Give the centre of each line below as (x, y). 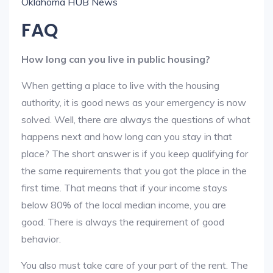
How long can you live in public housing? (116, 59)
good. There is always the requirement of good (123, 222)
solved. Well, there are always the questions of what (136, 119)
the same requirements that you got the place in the (134, 171)
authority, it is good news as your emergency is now (134, 102)
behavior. (41, 239)
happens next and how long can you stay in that (127, 136)
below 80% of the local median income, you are (124, 205)
